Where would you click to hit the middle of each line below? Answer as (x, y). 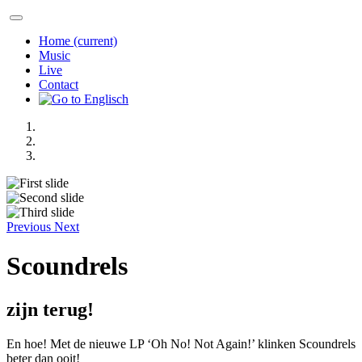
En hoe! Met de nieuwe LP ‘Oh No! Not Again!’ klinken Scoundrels (181, 343)
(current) (95, 41)
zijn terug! (50, 309)
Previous (29, 227)
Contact (59, 84)
